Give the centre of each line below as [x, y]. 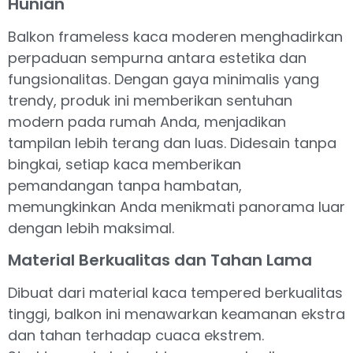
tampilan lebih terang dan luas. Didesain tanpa [172, 143]
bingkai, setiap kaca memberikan [124, 165]
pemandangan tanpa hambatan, [125, 186]
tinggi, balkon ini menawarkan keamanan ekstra [176, 314]
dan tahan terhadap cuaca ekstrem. [136, 335]
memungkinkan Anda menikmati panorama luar [176, 207]
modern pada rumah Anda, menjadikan [147, 122]
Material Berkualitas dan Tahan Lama [160, 260]
